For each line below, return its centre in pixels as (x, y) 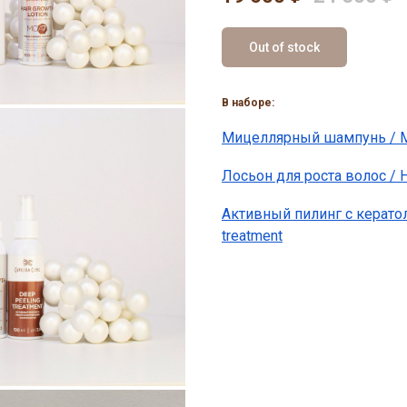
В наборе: (248, 103)
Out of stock (284, 47)
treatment (252, 236)
